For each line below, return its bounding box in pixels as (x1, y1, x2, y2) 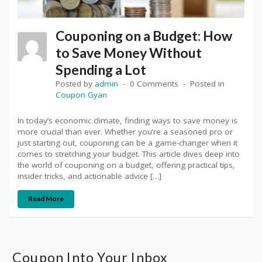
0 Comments (130, 78, 178, 89)
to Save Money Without (56, 44, 202, 61)
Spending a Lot (56, 61, 146, 78)
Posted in (190, 78, 225, 89)
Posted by (56, 78, 95, 89)
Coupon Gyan (56, 89, 107, 101)
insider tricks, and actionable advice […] (18, 171, 161, 182)
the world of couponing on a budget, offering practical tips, (18, 160, 235, 171)
